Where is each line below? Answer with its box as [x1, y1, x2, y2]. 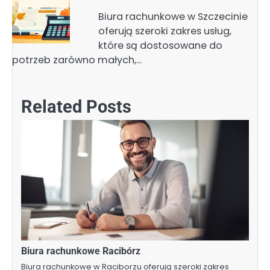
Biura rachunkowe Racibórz [21, 245, 140, 257]
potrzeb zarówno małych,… [12, 52, 142, 67]
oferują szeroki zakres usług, [98, 24, 231, 38]
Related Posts [21, 96, 131, 117]
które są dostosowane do [98, 38, 222, 52]
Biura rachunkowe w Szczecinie [98, 9, 248, 24]
